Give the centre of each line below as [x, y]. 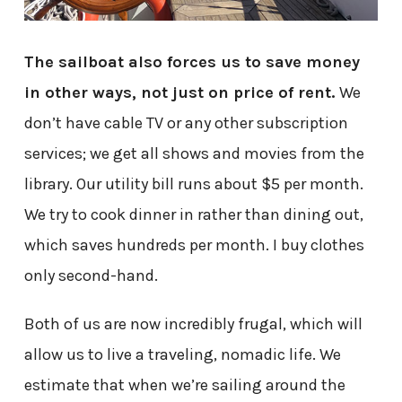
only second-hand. [91, 275]
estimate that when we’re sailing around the [184, 385]
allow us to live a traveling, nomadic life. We [182, 354]
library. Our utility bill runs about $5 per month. [193, 184]
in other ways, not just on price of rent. [179, 92]
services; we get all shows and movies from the [194, 153]
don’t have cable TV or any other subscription [186, 122]
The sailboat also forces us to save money [192, 61]
